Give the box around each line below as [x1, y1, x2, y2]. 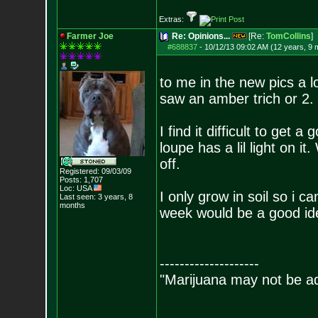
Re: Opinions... [171, 31, 230, 41]
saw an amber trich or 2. [159, 91, 314, 106]
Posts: [59, 175, 82, 184]
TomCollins [265, 31, 311, 41]
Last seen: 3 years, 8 [59, 192, 133, 201]
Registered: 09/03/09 [59, 167, 131, 175]
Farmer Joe [66, 31, 114, 41]
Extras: [158, 15, 186, 23]
